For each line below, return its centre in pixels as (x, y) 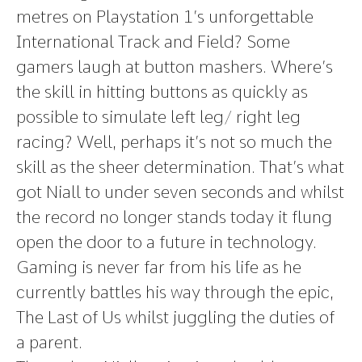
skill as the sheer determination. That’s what (180, 167)
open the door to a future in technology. (166, 242)
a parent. (49, 342)
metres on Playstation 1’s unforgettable (165, 17)
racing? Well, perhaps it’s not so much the (174, 142)
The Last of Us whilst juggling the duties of (175, 317)
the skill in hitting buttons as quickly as (162, 92)
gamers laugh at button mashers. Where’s (175, 67)
